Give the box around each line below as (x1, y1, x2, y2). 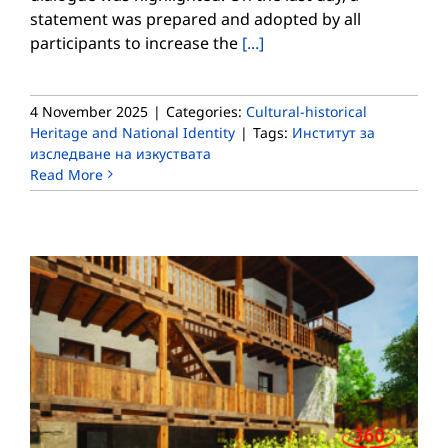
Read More (30, 164, 103, 184)
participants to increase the (30, 31, 242, 54)
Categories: (166, 101, 246, 121)
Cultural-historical (246, 101, 367, 121)
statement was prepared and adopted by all (30, 7, 361, 30)
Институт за (292, 122, 375, 142)
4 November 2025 (30, 101, 148, 121)
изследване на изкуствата (30, 143, 211, 163)
